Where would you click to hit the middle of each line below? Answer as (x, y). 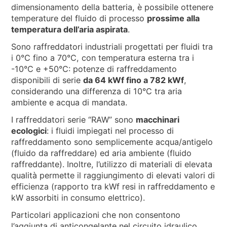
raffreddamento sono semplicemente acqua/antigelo (112, 142)
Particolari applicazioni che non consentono (96, 215)
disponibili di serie (47, 80)
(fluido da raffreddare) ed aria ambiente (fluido (102, 153)
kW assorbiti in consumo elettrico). (78, 198)
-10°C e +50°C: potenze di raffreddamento (94, 69)
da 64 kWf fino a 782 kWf (134, 80)
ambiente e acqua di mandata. (69, 102)
